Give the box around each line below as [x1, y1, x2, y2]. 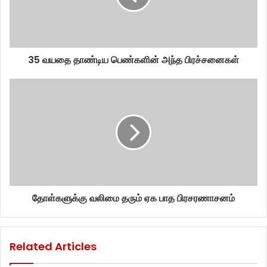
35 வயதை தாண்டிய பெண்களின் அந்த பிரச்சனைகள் [28, 53, 239, 67]
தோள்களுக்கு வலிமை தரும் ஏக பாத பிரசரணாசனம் [32, 191, 235, 205]
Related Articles [10, 239, 97, 254]
